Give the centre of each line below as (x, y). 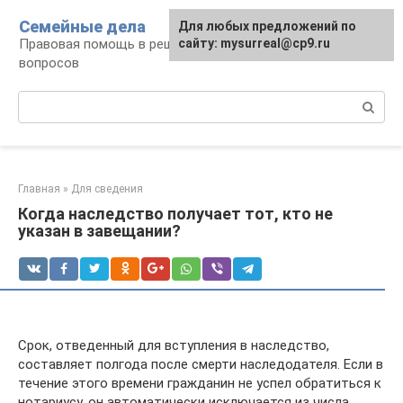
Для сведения (107, 189)
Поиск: (39, 100)
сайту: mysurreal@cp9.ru (254, 43)
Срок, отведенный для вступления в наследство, (174, 345)
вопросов (49, 63)
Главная (39, 189)
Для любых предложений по (267, 26)
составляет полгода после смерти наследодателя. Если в (201, 364)
